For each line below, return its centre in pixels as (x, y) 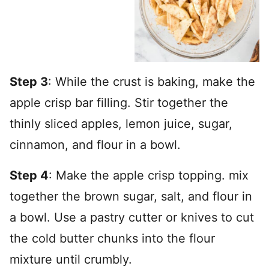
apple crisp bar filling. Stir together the (119, 103)
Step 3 (29, 82)
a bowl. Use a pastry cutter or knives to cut (132, 217)
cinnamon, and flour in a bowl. (95, 145)
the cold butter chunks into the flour (112, 238)
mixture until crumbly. (71, 259)
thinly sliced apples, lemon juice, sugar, (121, 124)
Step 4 (29, 175)
